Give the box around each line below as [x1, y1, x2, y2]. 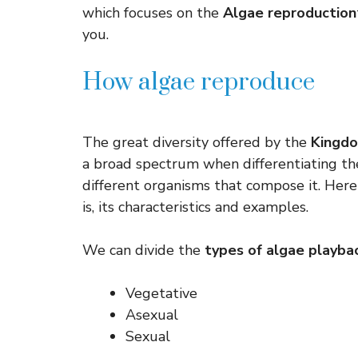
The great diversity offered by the [82, 133, 311, 152]
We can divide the [82, 241, 201, 260]
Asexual [125, 305, 178, 324]
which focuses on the [82, 3, 223, 22]
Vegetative [125, 284, 197, 303]
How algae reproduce [82, 67, 315, 97]
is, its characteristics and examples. [82, 197, 308, 217]
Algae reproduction [223, 3, 356, 22]
